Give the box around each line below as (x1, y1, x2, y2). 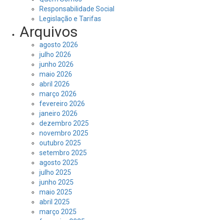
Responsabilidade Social (39, 5, 114, 13)
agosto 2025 (39, 159, 78, 166)
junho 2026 (39, 60, 74, 68)
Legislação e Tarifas (39, 15, 101, 23)
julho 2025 (39, 168, 71, 176)
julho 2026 (39, 51, 71, 58)
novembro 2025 (39, 129, 88, 137)
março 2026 (39, 90, 77, 98)
